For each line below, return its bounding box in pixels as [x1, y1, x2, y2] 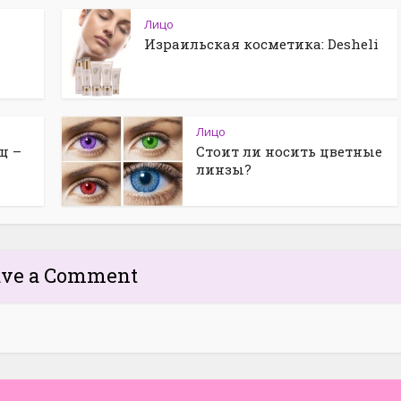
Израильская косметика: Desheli [144, 35, 379, 53]
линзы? [196, 160, 252, 178]
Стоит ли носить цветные [196, 142, 382, 160]
